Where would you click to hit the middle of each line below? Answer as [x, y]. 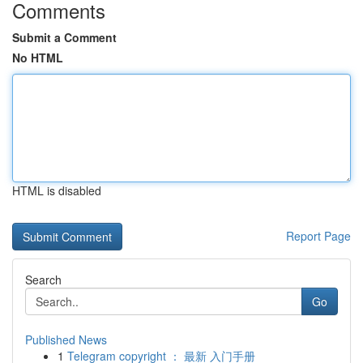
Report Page [318, 236]
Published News [66, 340]
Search [43, 280]
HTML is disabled [57, 190]
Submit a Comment [64, 37]
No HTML [38, 58]
